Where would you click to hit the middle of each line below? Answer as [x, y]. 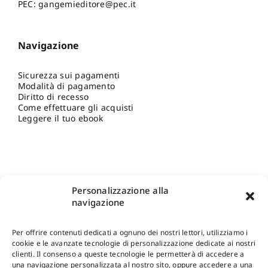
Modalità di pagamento [66, 86]
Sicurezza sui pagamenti [69, 75]
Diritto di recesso [53, 96]
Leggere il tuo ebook [60, 118]
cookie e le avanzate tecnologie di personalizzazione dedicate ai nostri [134, 243]
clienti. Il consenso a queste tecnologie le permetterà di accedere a [128, 254]
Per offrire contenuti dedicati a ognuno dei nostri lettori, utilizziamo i [130, 232]
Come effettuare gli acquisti [76, 107]
